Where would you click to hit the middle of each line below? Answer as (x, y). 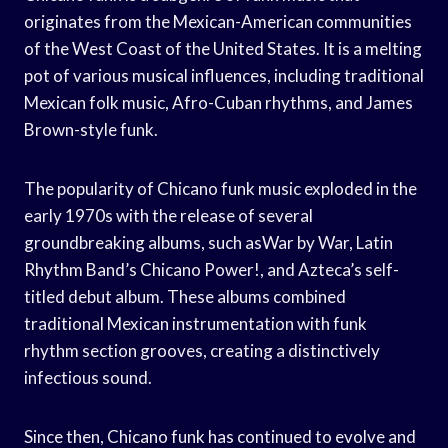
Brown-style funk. (91, 129)
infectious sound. (88, 377)
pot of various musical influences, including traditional (224, 75)
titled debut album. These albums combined (185, 296)
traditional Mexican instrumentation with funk (195, 323)
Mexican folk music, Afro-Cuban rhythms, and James (218, 102)
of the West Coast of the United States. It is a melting (223, 48)
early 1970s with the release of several (168, 215)
